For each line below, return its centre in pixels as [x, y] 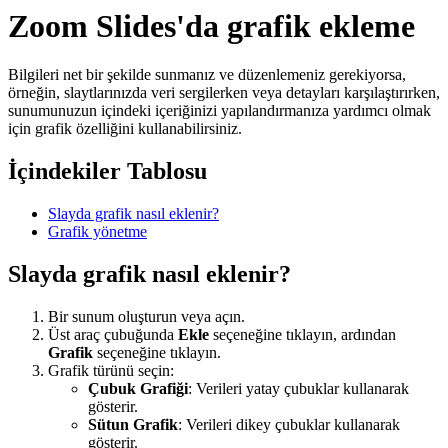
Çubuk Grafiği [138, 389]
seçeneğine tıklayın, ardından [302, 335]
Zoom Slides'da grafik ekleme [211, 26]
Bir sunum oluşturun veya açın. [146, 317]
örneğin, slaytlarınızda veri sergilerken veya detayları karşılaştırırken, [224, 93]
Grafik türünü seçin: [111, 371]
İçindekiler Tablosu [107, 171]
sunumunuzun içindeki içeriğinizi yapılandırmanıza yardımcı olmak [219, 111]
